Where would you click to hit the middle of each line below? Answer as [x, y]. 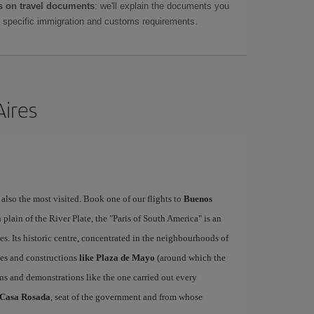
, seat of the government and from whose [126, 297]
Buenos [198, 199]
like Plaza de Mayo [117, 258]
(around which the [190, 258]
